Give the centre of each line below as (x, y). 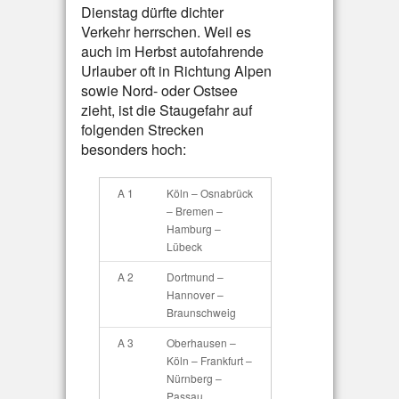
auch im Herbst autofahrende (172, 51)
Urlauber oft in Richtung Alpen (176, 71)
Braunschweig (201, 312)
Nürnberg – (194, 378)
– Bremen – (195, 211)
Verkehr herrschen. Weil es (166, 32)
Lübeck (184, 246)
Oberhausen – (201, 342)
